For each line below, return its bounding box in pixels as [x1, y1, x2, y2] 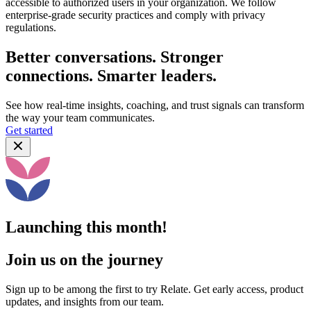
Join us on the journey [6, 251, 163, 269]
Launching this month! [6, 218, 167, 237]
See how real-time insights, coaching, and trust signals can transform [6, 99, 304, 112]
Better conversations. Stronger [6, 48, 224, 67]
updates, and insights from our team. [6, 295, 164, 308]
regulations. [6, 22, 56, 34]
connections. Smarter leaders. [6, 67, 217, 85]
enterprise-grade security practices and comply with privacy [6, 9, 265, 22]
